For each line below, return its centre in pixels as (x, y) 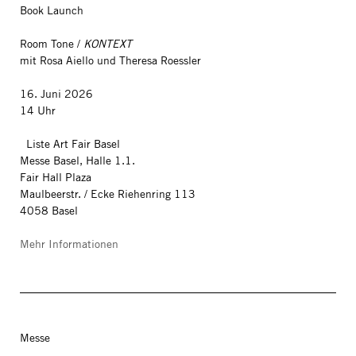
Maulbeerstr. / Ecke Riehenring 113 (108, 194)
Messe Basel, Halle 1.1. (77, 161)
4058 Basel (49, 211)
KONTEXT (108, 44)
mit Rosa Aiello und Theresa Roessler (110, 60)
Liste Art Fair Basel (75, 144)
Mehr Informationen (69, 244)
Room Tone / (52, 44)
